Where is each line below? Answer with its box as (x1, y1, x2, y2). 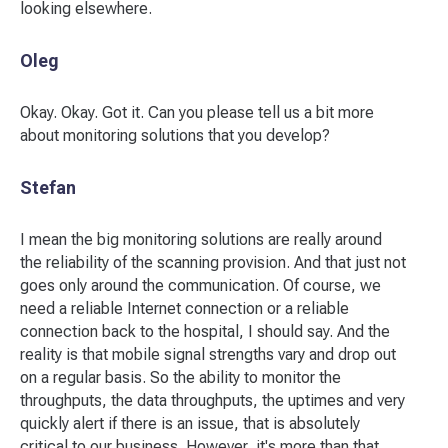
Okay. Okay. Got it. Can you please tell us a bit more (20, 103, 374, 122)
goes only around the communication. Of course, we (20, 276, 381, 295)
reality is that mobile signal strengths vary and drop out (20, 345, 396, 364)
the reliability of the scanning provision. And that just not (20, 253, 406, 272)
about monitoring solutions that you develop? (20, 126, 330, 145)
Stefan (20, 177, 76, 198)
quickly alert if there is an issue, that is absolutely (20, 414, 360, 433)
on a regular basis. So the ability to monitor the (20, 368, 341, 387)
